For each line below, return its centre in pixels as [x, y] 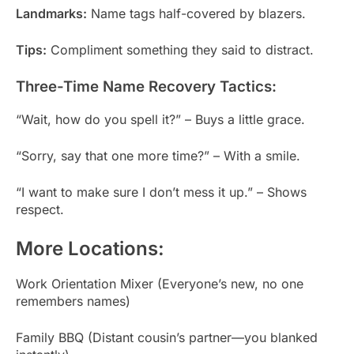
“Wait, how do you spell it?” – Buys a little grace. [160, 119]
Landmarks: [51, 13]
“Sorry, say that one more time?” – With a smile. [158, 155]
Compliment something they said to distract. [180, 49]
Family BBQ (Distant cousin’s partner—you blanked [167, 338]
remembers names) [73, 301]
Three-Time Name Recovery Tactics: [146, 86]
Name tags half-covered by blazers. [196, 13]
